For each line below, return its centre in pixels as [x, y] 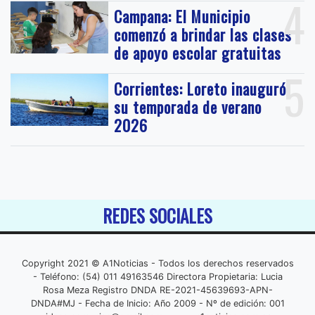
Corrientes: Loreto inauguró [200, 88]
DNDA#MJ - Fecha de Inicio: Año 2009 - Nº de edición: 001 [157, 303]
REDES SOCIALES [157, 215]
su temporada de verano [188, 107]
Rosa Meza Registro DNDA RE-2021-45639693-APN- [157, 290]
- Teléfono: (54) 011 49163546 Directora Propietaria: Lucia [157, 276]
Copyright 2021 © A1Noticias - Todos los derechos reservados [157, 263]
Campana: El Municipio [182, 16]
